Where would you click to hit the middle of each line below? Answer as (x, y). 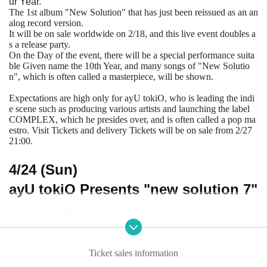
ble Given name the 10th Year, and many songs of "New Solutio (129, 66)
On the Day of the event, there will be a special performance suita (132, 55)
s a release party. (40, 44)
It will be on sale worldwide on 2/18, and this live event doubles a (132, 33)
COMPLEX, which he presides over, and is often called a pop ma (132, 119)
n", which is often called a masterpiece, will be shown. (111, 76)
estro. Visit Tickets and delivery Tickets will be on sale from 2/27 (131, 130)
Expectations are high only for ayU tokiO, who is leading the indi (132, 98)
